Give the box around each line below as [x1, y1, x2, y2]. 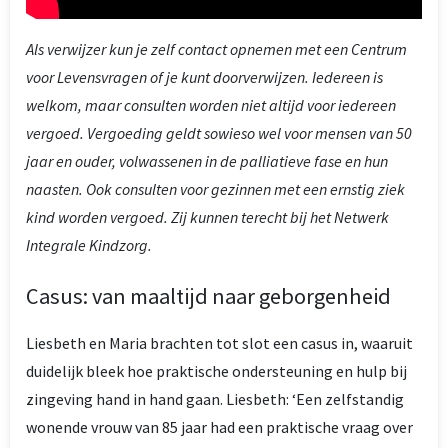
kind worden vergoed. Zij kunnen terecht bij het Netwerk [26, 206, 389, 227]
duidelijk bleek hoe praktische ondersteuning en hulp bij [26, 360, 407, 381]
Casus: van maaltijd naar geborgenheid [26, 281, 391, 310]
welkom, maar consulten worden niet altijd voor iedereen [26, 94, 396, 115]
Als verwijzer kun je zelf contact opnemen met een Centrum [26, 38, 407, 59]
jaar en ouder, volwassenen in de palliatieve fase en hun [26, 150, 388, 171]
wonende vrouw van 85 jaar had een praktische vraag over [26, 416, 413, 437]
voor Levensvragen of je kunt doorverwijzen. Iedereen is [26, 66, 383, 87]
